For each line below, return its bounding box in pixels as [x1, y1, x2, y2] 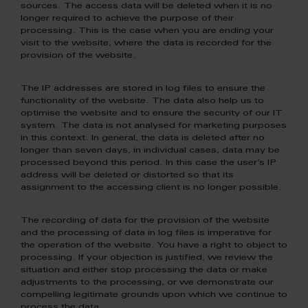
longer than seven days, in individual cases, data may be [21, 146, 280, 155]
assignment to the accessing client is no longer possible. [21, 184, 282, 192]
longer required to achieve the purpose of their [21, 14, 234, 23]
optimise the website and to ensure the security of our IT [21, 109, 283, 118]
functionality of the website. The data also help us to [21, 97, 264, 105]
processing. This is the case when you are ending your [21, 27, 274, 35]
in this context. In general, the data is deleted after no [21, 134, 265, 142]
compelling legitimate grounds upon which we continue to [21, 291, 287, 299]
